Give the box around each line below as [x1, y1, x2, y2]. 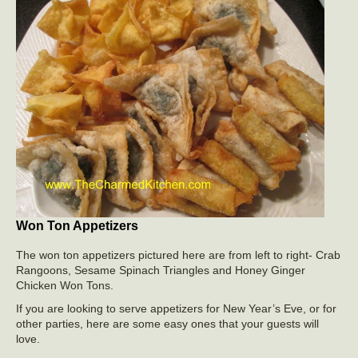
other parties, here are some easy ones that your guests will [16, 316, 319, 330]
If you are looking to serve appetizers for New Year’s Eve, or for [16, 301, 336, 315]
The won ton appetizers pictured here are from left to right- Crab [16, 248, 340, 261]
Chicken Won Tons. [16, 278, 113, 292]
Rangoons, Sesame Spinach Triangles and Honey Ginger [16, 263, 305, 276]
